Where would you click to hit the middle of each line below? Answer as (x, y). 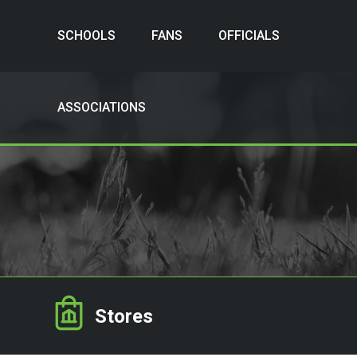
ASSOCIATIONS (102, 107)
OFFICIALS (249, 35)
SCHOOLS (86, 35)
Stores (124, 316)
